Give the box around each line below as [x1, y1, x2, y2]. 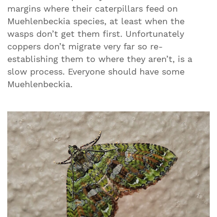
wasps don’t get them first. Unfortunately [7, 29, 184, 39]
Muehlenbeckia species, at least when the [7, 16, 185, 27]
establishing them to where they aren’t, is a [7, 54, 192, 64]
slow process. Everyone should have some [7, 67, 185, 77]
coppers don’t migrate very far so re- [7, 42, 163, 52]
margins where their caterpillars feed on [7, 4, 178, 14]
